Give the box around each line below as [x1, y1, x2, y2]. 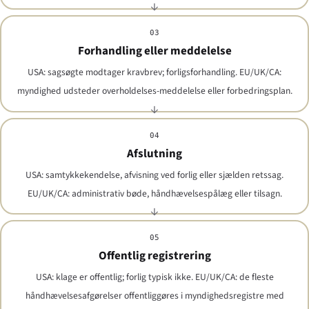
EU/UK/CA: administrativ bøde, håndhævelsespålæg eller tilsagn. [27, 186, 282, 200]
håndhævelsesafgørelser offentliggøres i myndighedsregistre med [25, 289, 284, 303]
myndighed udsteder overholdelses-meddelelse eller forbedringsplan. [17, 84, 292, 98]
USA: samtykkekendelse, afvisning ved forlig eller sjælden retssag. [26, 168, 283, 181]
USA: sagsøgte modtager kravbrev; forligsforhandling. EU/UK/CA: [28, 66, 281, 79]
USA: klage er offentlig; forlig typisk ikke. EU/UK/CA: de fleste [35, 270, 274, 284]
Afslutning [127, 145, 182, 162]
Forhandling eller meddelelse [77, 43, 232, 60]
